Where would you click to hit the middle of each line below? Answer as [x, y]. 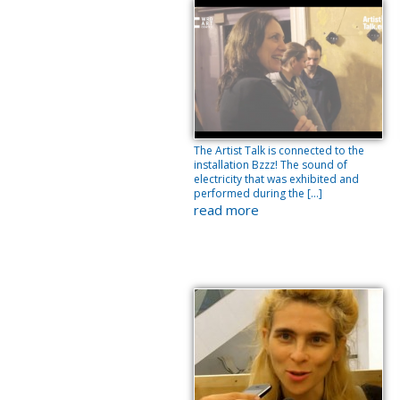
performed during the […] [258, 193]
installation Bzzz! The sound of [271, 165]
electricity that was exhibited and [276, 179]
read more [226, 210]
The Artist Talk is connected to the [279, 150]
